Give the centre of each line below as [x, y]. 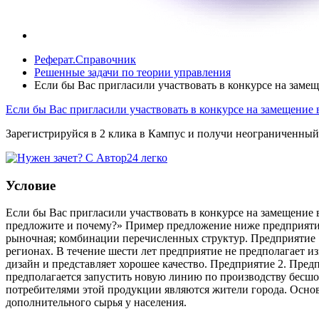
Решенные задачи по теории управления [132, 72]
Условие [31, 185]
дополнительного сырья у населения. [96, 303]
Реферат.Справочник [85, 59]
